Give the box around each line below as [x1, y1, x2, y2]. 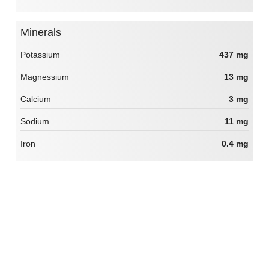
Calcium [20, 94, 51, 104]
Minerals [29, 26, 61, 39]
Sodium [20, 116, 49, 127]
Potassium [20, 50, 60, 60]
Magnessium [20, 72, 69, 82]
